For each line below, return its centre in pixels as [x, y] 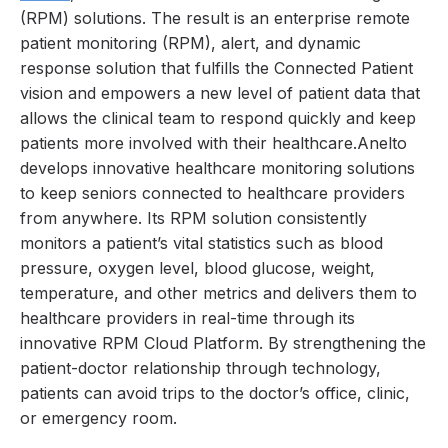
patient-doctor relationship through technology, [200, 368]
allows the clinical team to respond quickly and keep [218, 118]
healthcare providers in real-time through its [187, 318]
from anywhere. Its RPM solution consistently [193, 218]
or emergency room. [98, 418]
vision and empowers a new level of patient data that [220, 93]
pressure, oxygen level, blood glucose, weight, [197, 268]
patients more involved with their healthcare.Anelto [213, 143]
